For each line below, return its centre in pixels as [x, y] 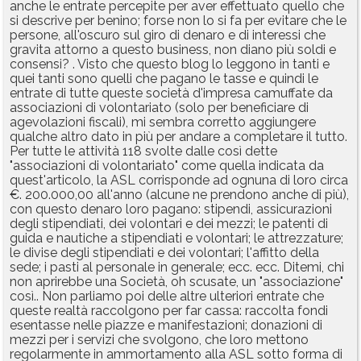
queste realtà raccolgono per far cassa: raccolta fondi [169, 311]
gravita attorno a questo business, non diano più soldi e [173, 50]
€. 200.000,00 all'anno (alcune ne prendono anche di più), [179, 195]
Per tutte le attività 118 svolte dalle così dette [143, 151]
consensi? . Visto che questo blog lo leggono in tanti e [170, 64]
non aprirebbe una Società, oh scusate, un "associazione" [176, 282]
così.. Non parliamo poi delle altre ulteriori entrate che [167, 297]
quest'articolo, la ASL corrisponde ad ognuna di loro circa [179, 180]
